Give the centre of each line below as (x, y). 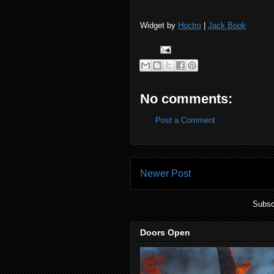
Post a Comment (185, 120)
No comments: (186, 99)
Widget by (159, 25)
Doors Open (165, 233)
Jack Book (227, 25)
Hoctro (190, 25)
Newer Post (165, 173)
